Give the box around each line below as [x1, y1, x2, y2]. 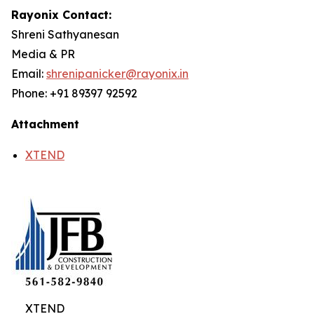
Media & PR [11, 47, 75, 61]
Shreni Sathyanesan [11, 27, 119, 41]
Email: [11, 67, 46, 81]
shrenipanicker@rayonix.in [46, 67, 189, 81]
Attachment [11, 117, 79, 131]
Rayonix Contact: [11, 8, 111, 22]
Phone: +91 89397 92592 [11, 86, 137, 100]
